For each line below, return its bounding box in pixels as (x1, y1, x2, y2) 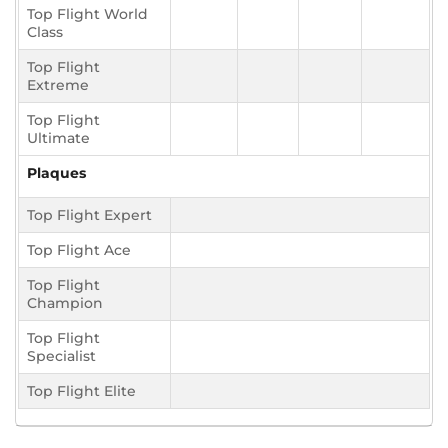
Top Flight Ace (27, 241, 131, 260)
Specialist (27, 347, 96, 366)
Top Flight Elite (27, 382, 136, 401)
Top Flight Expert (27, 206, 152, 225)
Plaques (27, 164, 86, 183)
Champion (27, 294, 103, 313)
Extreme (27, 76, 89, 95)
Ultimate (27, 129, 90, 148)
